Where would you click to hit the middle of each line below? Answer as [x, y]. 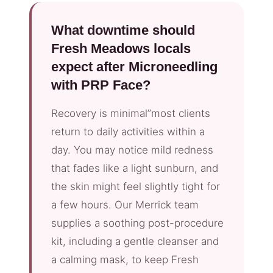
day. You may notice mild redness [132, 150]
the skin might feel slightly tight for [136, 186]
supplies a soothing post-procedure [137, 223]
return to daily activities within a [128, 131]
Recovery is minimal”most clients [131, 113]
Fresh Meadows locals [121, 48]
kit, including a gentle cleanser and [135, 241]
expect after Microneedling [134, 66]
